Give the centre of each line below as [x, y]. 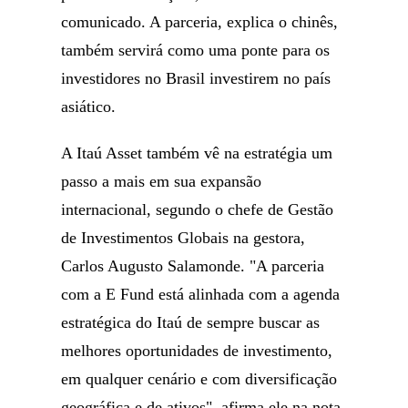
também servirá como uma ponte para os [196, 50]
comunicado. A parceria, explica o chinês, [200, 22]
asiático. [89, 107]
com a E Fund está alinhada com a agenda [201, 294]
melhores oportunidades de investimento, [197, 351]
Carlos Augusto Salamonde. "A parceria [193, 266]
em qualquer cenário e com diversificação [199, 379]
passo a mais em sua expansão [162, 181]
